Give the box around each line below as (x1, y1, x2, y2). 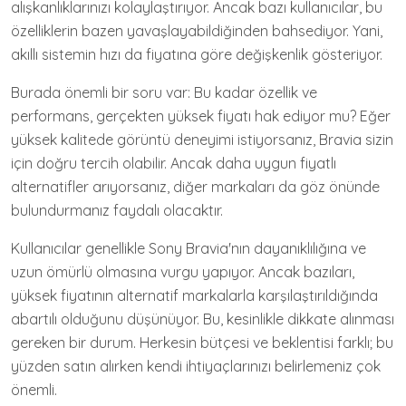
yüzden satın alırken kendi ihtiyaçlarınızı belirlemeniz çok (11, 357, 381, 375)
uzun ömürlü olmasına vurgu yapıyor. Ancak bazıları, (11, 263, 354, 281)
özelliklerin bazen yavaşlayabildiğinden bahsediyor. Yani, (11, 22, 382, 40)
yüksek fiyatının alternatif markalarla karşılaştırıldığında (11, 286, 378, 304)
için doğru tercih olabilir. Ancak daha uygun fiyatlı (11, 154, 336, 172)
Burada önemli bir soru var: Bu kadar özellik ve (11, 83, 317, 101)
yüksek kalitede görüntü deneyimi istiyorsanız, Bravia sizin (11, 130, 393, 149)
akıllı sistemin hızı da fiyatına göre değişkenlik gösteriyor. (11, 45, 382, 63)
